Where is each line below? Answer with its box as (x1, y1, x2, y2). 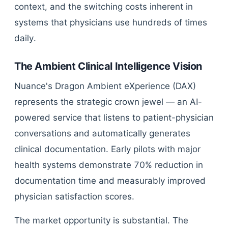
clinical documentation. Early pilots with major (14, 144, 201, 154)
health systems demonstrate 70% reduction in (14, 160, 203, 170)
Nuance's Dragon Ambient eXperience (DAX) (14, 81, 196, 91)
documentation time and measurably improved (14, 176, 206, 186)
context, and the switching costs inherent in (14, 2, 193, 12)
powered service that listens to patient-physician (14, 112, 214, 123)
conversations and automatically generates (14, 128, 190, 138)
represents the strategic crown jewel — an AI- (14, 97, 202, 107)
